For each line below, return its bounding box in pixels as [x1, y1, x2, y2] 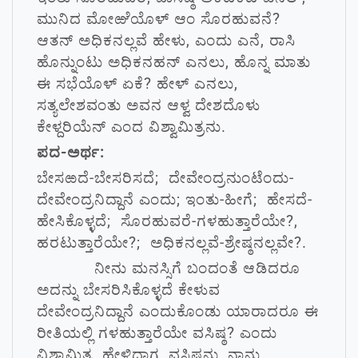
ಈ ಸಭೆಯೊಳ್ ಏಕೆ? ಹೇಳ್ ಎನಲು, [37, 74, 238, 93]
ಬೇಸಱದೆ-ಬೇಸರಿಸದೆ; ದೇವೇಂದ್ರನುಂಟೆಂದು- [37, 169, 294, 187]
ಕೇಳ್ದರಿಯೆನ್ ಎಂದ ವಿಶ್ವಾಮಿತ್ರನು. [37, 117, 226, 136]
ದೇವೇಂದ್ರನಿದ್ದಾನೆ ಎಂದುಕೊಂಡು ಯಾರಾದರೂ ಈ [37, 302, 319, 320]
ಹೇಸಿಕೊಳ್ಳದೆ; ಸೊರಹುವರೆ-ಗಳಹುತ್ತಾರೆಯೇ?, [37, 212, 298, 230]
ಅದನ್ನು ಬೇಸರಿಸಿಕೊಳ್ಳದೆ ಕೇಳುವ [37, 280, 221, 299]
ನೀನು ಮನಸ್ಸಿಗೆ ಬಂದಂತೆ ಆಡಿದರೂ [37, 259, 300, 277]
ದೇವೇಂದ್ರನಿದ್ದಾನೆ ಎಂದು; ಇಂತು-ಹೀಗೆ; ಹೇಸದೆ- [37, 190, 312, 209]
